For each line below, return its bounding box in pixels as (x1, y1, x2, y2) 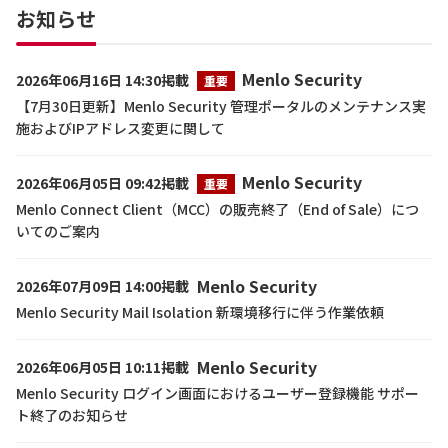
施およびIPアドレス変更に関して (16, 118, 225, 138)
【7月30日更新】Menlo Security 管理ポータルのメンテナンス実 (16, 96, 426, 116)
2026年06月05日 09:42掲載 (16, 173, 189, 193)
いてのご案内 (16, 221, 100, 241)
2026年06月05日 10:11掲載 (16, 357, 189, 377)
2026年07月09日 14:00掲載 (16, 276, 189, 296)
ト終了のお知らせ (16, 405, 128, 425)
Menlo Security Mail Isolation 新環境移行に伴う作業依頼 (16, 302, 384, 322)
